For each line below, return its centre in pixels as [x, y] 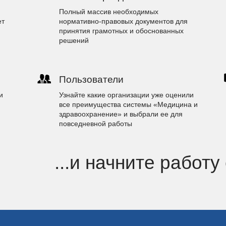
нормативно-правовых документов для [124, 21]
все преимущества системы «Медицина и [129, 104]
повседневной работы [96, 124]
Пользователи [92, 79]
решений [74, 40]
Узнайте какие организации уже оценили [127, 95]
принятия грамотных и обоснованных [122, 31]
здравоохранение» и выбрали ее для [121, 114]
